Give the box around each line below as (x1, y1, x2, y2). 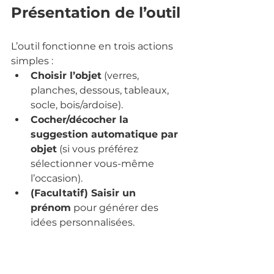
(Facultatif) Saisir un (31, 187, 139, 199)
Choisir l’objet (31, 69, 102, 81)
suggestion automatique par (31, 128, 181, 140)
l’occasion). (31, 172, 83, 184)
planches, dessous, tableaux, (31, 84, 171, 96)
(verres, (102, 69, 141, 81)
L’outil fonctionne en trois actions (11, 40, 176, 52)
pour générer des (71, 201, 161, 213)
